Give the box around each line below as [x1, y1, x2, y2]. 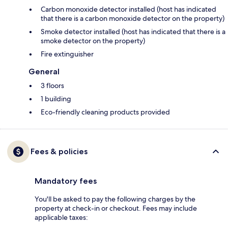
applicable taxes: [35, 213, 88, 222]
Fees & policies [31, 147, 88, 157]
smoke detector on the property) [41, 36, 145, 46]
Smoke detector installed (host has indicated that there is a [41, 27, 225, 37]
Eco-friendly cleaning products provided [41, 107, 170, 117]
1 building [41, 94, 71, 104]
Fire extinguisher [41, 49, 94, 59]
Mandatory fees [35, 176, 97, 186]
